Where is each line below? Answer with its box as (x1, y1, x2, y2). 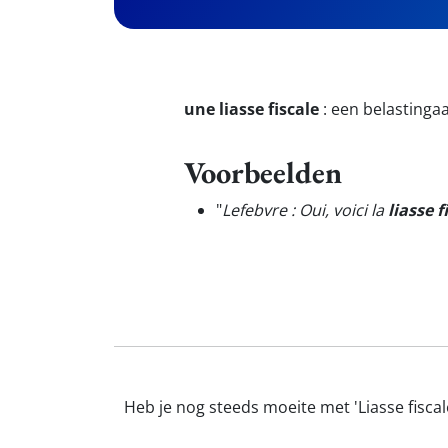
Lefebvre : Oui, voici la (222, 199, 388, 221)
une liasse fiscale (184, 98, 319, 120)
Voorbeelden (184, 152, 342, 192)
